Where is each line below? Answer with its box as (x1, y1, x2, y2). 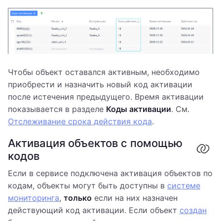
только (64, 193, 92, 203)
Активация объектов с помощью (8, 137, 183, 150)
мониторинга (8, 193, 59, 203)
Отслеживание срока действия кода (8, 116, 152, 127)
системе (167, 181, 200, 191)
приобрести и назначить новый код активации (8, 79, 192, 90)
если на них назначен (92, 193, 178, 203)
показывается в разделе (8, 104, 106, 114)
